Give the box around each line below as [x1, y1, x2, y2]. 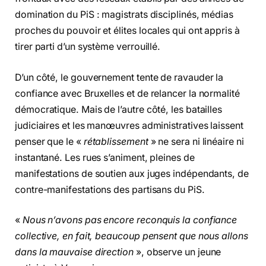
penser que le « [15, 135, 84, 147]
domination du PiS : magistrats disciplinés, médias [15, 9, 234, 21]
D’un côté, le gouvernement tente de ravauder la [15, 71, 224, 83]
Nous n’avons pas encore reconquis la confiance [22, 214, 237, 226]
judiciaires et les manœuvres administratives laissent [15, 119, 243, 131]
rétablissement [83, 135, 148, 147]
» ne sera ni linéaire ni [148, 135, 244, 147]
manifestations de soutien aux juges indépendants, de [15, 167, 249, 179]
